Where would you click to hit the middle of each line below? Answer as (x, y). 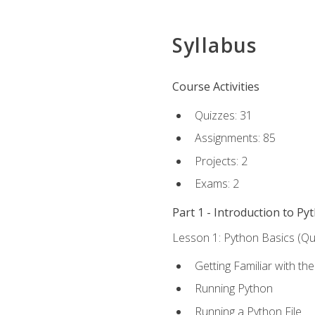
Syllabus (214, 45)
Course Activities (216, 87)
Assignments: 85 (235, 138)
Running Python (233, 289)
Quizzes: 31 (223, 115)
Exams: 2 (217, 184)
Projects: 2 (221, 161)
